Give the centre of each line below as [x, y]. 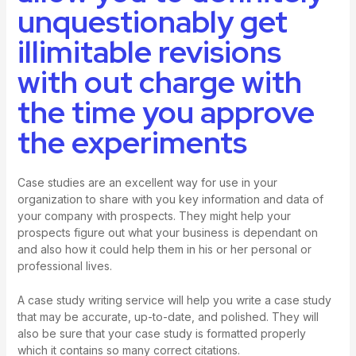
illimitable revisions [149, 52]
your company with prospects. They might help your [154, 216]
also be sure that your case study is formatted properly [161, 334]
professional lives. [64, 266]
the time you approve [166, 112]
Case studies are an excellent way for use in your [147, 182]
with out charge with [159, 82]
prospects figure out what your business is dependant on [167, 232]
